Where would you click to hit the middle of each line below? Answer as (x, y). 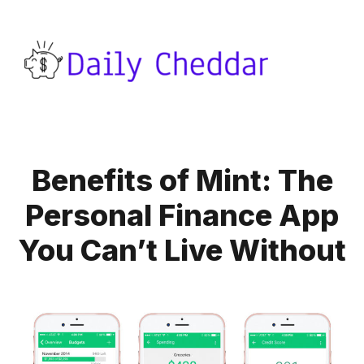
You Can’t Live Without (182, 250)
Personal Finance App (182, 215)
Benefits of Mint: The (182, 180)
